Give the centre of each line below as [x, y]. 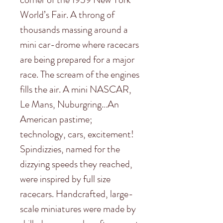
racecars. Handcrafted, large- [77, 194]
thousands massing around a [74, 30]
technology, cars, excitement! [77, 134]
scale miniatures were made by [78, 209]
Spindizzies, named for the [70, 149]
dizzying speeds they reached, [76, 164]
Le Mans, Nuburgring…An [69, 104]
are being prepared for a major [77, 59]
